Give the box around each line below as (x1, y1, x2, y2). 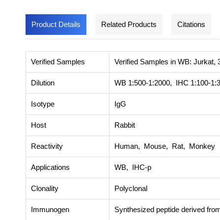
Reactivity (31, 141, 63, 150)
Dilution (31, 78, 55, 87)
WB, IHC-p (114, 163, 151, 171)
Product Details (31, 20, 81, 28)
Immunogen (31, 205, 69, 214)
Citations (177, 20, 205, 28)
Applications (31, 163, 70, 171)
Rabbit (114, 120, 135, 129)
